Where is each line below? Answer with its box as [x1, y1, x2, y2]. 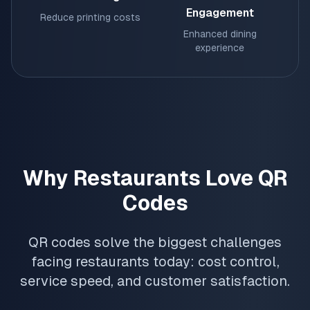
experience [195, 42, 244, 53]
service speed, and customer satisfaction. [20, 273, 290, 289]
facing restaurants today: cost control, [30, 254, 280, 269]
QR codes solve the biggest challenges [28, 235, 282, 250]
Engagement [185, 6, 254, 19]
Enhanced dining [183, 28, 257, 39]
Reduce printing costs [40, 12, 140, 23]
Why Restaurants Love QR [22, 166, 288, 190]
